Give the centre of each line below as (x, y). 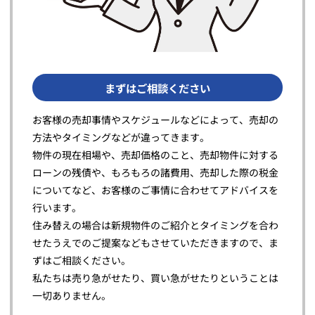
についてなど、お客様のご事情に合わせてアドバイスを (155, 190)
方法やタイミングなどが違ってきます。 (121, 137)
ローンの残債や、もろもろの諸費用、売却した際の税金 (155, 173)
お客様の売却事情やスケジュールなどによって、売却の (155, 120)
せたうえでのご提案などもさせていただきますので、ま (155, 243)
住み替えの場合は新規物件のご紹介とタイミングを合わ (155, 225)
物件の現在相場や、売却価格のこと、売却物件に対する (155, 155)
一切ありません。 (72, 296)
